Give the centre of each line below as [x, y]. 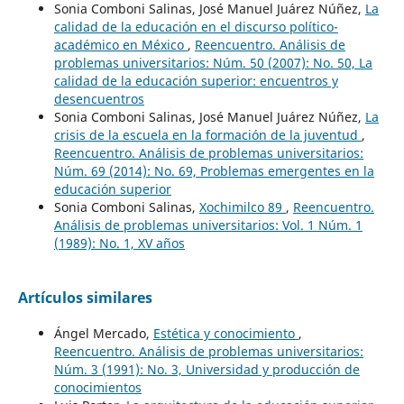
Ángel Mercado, [103, 333]
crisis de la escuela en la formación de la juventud [207, 134]
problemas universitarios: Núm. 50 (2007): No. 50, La [213, 62]
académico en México [120, 44]
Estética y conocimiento [225, 333]
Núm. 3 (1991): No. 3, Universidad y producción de [207, 369]
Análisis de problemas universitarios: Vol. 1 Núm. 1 [208, 225]
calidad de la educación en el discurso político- [196, 26]
